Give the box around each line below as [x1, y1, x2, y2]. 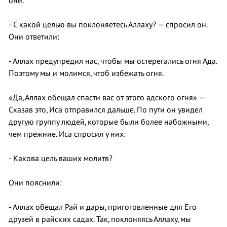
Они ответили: [9, 32, 59, 42]
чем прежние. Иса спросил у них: [9, 129, 126, 139]
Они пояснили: [9, 178, 62, 187]
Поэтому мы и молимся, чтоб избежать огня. [9, 68, 164, 78]
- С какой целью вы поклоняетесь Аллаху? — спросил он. [9, 20, 207, 29]
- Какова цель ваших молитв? [9, 154, 112, 163]
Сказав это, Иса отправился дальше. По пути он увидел [9, 105, 203, 115]
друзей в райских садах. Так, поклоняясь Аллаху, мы [9, 214, 191, 224]
